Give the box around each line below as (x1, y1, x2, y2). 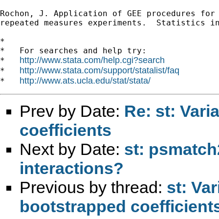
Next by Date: (20, 139, 124, 158)
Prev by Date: (20, 101, 124, 120)
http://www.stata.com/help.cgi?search (20, 55, 165, 65)
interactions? (20, 158, 124, 177)
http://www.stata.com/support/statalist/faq (20, 65, 179, 75)
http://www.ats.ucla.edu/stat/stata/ (20, 75, 151, 86)
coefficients (20, 120, 111, 139)
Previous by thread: (20, 177, 167, 197)
